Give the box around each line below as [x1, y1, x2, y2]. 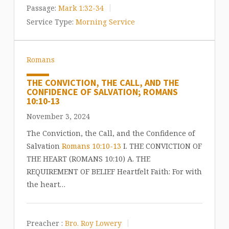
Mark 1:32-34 [58, 3, 104, 13]
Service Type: [26, 16, 74, 27]
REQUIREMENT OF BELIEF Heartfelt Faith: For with [26, 167, 202, 177]
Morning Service [75, 16, 135, 27]
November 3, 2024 [26, 111, 90, 122]
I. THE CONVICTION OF [121, 141, 202, 151]
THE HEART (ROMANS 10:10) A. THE [26, 154, 150, 164]
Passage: [26, 3, 56, 13]
